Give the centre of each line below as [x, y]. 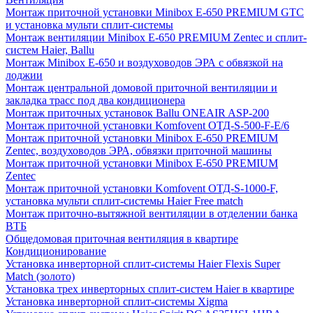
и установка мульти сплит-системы [89, 25]
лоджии [24, 75]
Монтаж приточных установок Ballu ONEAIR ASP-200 [137, 113]
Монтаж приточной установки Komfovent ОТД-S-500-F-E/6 [147, 125]
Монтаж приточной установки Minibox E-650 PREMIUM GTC [155, 12]
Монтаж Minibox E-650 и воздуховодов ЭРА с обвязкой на [144, 63]
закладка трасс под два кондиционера [95, 100]
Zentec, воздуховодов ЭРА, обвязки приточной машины [139, 151]
